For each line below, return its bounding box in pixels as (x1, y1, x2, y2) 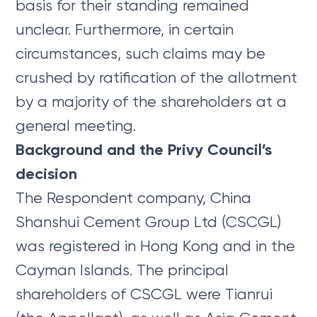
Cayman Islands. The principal (16, 260, 229, 279)
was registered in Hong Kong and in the (16, 236, 296, 255)
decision (16, 163, 78, 183)
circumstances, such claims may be (16, 44, 266, 62)
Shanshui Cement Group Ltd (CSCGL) (16, 212, 282, 231)
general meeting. (16, 116, 137, 134)
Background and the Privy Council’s (16, 139, 272, 159)
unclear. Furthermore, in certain (16, 20, 234, 38)
